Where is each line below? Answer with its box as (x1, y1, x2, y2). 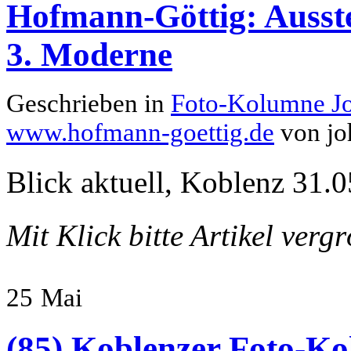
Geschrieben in (6, 89, 171, 118)
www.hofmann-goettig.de (6, 118, 274, 147)
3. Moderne (6, 36, 172, 74)
